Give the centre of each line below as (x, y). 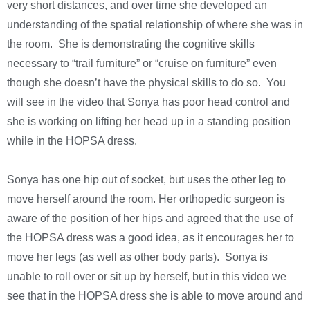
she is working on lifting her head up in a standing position (149, 122)
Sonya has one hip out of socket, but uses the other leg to (146, 180)
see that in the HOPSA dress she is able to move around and (155, 296)
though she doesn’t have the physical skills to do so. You (146, 83)
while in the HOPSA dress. (72, 141)
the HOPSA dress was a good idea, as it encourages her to (151, 238)
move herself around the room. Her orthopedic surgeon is (146, 199)
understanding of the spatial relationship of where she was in (155, 25)
